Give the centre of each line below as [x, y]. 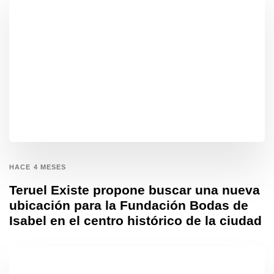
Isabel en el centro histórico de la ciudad [135, 220]
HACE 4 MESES [38, 167]
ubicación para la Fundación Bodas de [129, 205]
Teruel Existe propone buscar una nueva [135, 190]
